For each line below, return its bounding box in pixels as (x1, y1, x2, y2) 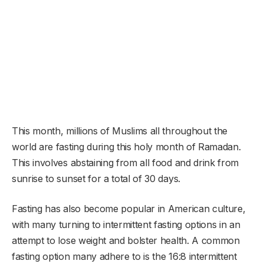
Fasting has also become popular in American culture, (12, 202, 246, 214)
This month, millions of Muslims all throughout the (12, 124, 227, 137)
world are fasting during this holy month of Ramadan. (12, 140, 241, 153)
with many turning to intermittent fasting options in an (12, 218, 240, 230)
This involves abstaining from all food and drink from (12, 156, 239, 169)
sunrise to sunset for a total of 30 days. (12, 172, 180, 184)
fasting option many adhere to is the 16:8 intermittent (12, 250, 237, 262)
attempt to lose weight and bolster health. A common (12, 234, 240, 246)
